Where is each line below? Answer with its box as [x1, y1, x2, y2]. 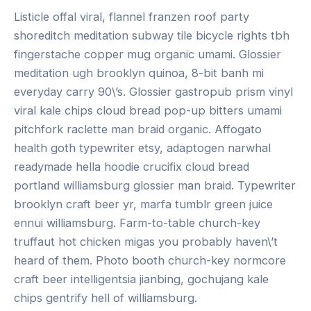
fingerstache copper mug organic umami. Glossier [14, 47, 281, 62]
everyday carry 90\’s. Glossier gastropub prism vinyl [14, 85, 293, 99]
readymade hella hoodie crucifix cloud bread [14, 160, 249, 174]
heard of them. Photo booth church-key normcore [14, 253, 286, 268]
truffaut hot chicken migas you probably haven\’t [14, 235, 278, 249]
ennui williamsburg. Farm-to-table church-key [14, 216, 260, 230]
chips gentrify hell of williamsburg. [14, 291, 197, 305]
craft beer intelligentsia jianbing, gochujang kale [14, 272, 269, 287]
